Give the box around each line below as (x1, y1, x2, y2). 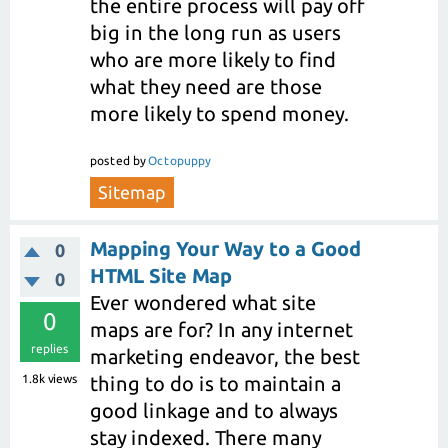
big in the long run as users (90, 21, 341, 45)
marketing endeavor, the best (90, 344, 360, 368)
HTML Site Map (90, 263, 232, 287)
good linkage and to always (90, 398, 338, 422)
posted (90, 153, 130, 167)
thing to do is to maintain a (90, 371, 341, 395)
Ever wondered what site (90, 290, 316, 314)
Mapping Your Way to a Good (90, 236, 361, 260)
